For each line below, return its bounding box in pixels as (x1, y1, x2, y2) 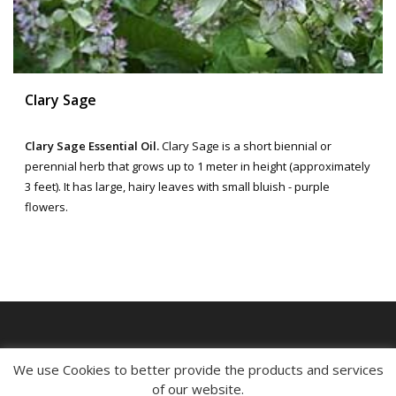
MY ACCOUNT (13, 348, 84, 365)
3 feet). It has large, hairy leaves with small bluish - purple (25, 178, 330, 194)
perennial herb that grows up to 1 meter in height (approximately (25, 157, 370, 174)
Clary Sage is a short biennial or (159, 137, 331, 154)
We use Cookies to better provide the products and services (12, 360, 384, 378)
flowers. (25, 198, 68, 215)
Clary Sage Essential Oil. (25, 137, 159, 154)
